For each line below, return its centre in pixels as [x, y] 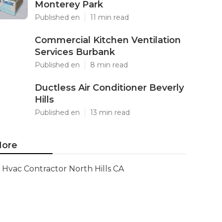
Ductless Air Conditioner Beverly [109, 88]
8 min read [109, 65]
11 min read [110, 17]
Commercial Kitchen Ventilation [108, 40]
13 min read [110, 112]
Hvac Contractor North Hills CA [63, 169]
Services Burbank [75, 52]
